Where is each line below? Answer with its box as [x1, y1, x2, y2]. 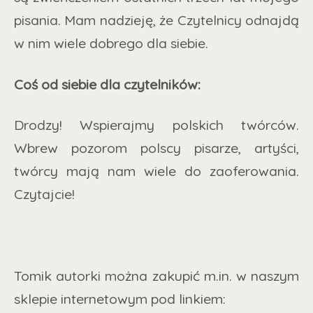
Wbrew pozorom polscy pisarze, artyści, [14, 139, 299, 157]
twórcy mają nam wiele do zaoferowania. [14, 162, 299, 180]
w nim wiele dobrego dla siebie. [14, 34, 208, 52]
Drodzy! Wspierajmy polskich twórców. [14, 116, 299, 134]
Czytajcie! [14, 185, 75, 203]
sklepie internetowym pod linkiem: [14, 290, 226, 308]
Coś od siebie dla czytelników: [14, 75, 201, 93]
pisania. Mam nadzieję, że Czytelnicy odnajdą [14, 10, 299, 29]
